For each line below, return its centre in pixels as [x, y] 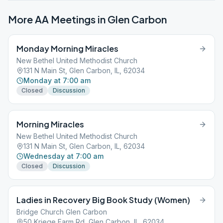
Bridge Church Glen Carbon [62, 212]
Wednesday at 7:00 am [63, 156]
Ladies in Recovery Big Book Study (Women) [103, 200]
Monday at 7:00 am [57, 80]
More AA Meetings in [58, 19]
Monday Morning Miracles [67, 49]
